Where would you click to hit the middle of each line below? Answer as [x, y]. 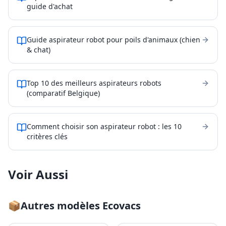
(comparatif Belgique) [63, 93]
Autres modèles [62, 206]
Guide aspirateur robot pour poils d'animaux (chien [114, 40]
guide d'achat [50, 6]
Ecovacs [122, 206]
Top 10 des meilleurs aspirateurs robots [94, 83]
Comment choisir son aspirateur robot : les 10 [104, 126]
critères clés [47, 136]
